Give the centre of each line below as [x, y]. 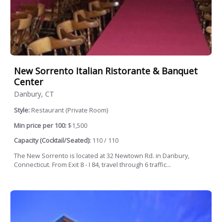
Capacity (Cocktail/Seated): [52, 141]
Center [28, 82]
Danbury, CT [34, 94]
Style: [23, 111]
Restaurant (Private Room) [70, 111]
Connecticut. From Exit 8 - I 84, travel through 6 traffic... [92, 165]
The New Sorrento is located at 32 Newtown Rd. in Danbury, [102, 156]
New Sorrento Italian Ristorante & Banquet [106, 71]
